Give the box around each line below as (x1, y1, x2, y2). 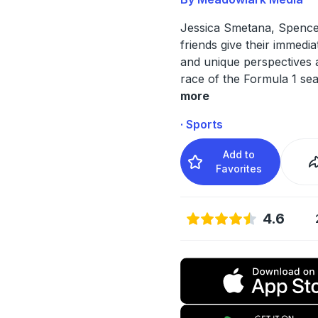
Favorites (216, 162, 263, 175)
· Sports (180, 116, 223, 131)
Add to (223, 148, 256, 160)
